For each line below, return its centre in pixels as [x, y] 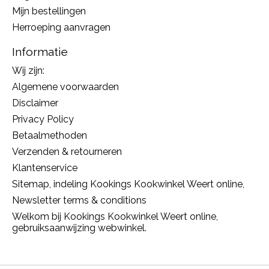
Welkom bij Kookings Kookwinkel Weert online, [115, 216]
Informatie [40, 52]
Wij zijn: [28, 70]
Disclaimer [35, 103]
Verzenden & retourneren [67, 151]
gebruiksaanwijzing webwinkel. [79, 228]
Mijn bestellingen [49, 11]
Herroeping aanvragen [61, 28]
